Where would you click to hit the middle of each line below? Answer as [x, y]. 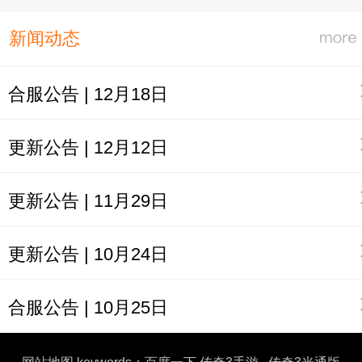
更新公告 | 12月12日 [88, 147]
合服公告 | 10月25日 [88, 307]
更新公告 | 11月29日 [88, 200]
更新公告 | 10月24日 [88, 254]
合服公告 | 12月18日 [88, 94]
